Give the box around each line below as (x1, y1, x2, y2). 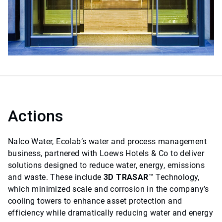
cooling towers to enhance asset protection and (8, 196, 182, 206)
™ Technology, (148, 172, 200, 182)
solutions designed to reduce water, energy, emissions (8, 161, 205, 170)
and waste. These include (8, 172, 104, 182)
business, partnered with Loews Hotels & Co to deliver (8, 149, 205, 159)
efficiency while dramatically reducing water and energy (8, 208, 213, 218)
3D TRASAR (104, 172, 149, 182)
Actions (8, 107, 63, 126)
